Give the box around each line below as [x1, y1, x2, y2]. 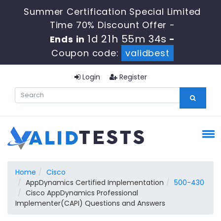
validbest [125, 47, 170, 59]
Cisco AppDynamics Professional [26, 188, 138, 198]
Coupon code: [51, 47, 122, 59]
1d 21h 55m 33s [88, 32, 167, 46]
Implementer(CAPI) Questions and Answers [15, 198, 165, 208]
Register [117, 72, 147, 82]
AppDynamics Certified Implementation [26, 178, 164, 187]
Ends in [50, 33, 88, 45]
